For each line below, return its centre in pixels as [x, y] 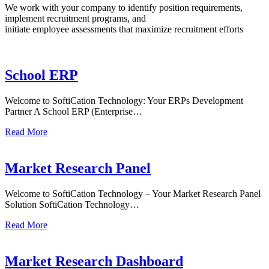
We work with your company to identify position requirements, [124, 7]
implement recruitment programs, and [75, 18]
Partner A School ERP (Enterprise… [74, 111]
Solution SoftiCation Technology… [72, 204]
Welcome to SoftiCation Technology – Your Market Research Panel [133, 193]
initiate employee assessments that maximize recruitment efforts [124, 29]
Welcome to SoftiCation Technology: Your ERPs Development [124, 100]
